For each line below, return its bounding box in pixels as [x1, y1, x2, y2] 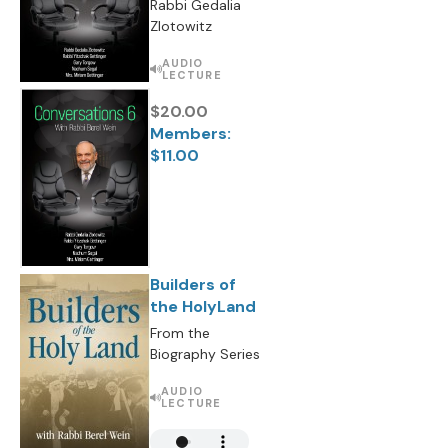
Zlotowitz [150, 17, 212, 35]
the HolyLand [150, 296, 256, 317]
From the [150, 324, 210, 342]
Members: [150, 123, 231, 144]
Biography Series [150, 345, 260, 363]
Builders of [150, 274, 236, 295]
